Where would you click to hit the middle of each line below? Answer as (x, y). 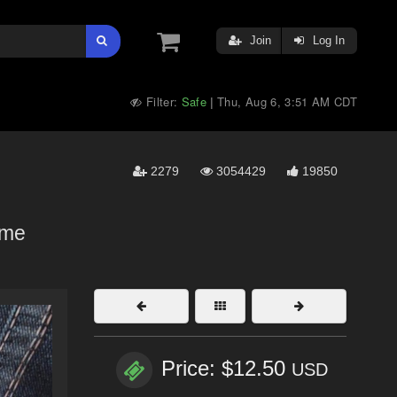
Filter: (162, 101)
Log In (327, 40)
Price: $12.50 (226, 369)
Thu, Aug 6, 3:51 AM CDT (287, 101)
